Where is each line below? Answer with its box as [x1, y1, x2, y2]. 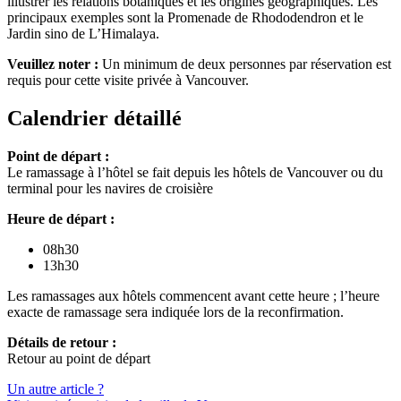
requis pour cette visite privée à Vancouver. [7, 73, 249, 89]
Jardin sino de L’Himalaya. [7, 26, 159, 42]
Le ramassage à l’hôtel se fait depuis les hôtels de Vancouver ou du [7, 164, 383, 180]
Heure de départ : [7, 210, 115, 226]
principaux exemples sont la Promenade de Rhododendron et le [7, 10, 363, 26]
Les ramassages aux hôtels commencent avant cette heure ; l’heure [7, 287, 380, 303]
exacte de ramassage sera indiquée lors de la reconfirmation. [7, 303, 344, 320]
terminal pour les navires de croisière [7, 180, 213, 196]
